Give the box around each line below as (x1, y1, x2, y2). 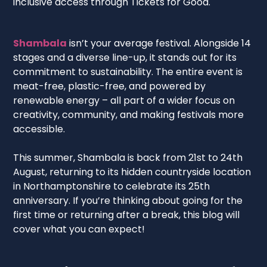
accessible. (13, 122, 66, 136)
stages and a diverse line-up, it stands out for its (13, 50, 237, 64)
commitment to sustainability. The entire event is (13, 64, 243, 79)
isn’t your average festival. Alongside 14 (67, 36, 252, 50)
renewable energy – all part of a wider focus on (13, 93, 235, 107)
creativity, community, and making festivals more (13, 107, 244, 122)
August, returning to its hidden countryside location (13, 164, 252, 179)
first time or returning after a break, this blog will (13, 207, 240, 222)
